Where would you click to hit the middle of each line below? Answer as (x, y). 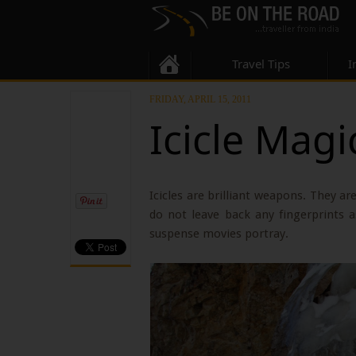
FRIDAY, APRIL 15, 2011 (200, 99)
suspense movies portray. (219, 234)
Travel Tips (261, 64)
